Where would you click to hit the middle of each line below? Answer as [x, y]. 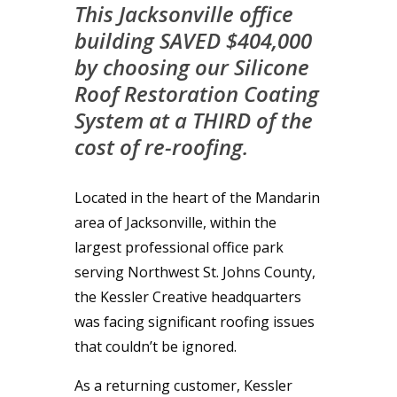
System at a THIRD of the [194, 120]
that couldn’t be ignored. [156, 346]
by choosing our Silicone [192, 66]
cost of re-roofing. [161, 146]
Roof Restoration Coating [197, 93]
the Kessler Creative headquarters [188, 296]
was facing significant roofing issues [195, 321]
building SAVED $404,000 [193, 40]
